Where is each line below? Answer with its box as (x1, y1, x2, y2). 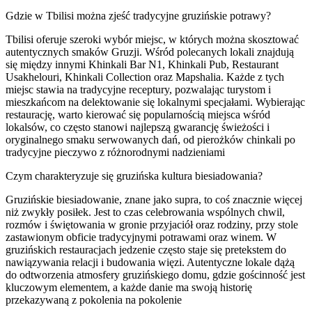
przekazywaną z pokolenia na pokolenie (6, 293, 182, 306)
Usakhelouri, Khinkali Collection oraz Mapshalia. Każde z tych (6, 70, 284, 83)
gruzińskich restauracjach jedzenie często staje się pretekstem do (6, 243, 286, 256)
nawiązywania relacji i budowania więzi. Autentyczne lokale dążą (6, 256, 295, 268)
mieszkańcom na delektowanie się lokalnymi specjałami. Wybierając (6, 95, 305, 108)
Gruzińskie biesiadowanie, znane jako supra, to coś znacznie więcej (6, 193, 302, 205)
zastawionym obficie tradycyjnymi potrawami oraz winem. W (6, 231, 276, 243)
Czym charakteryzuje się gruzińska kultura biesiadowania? (6, 169, 263, 182)
